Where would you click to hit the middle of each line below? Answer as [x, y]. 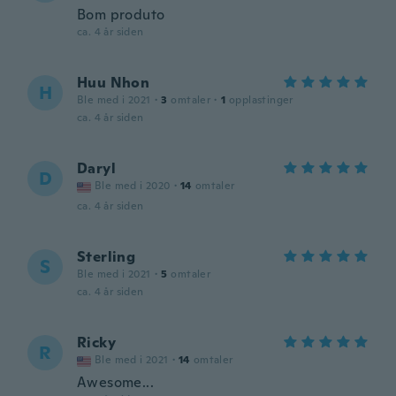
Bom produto [121, 15]
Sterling [107, 257]
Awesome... [115, 382]
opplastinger [261, 100]
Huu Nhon [114, 83]
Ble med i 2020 [133, 186]
